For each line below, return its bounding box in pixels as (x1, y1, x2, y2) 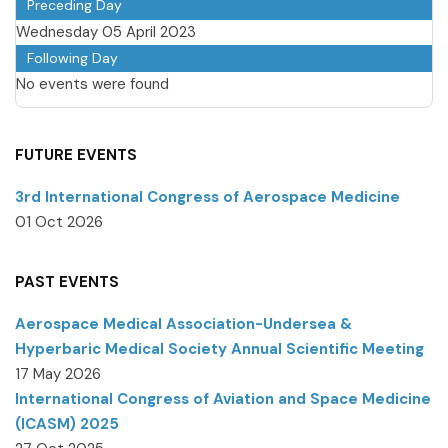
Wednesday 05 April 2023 (16, 21, 196, 42)
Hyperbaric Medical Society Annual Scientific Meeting (15, 338, 424, 359)
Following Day (27, 48, 118, 67)
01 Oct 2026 (15, 211, 103, 232)
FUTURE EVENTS (15, 144, 137, 165)
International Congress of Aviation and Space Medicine (15, 388, 431, 409)
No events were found (16, 73, 169, 94)
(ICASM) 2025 (15, 413, 119, 434)
